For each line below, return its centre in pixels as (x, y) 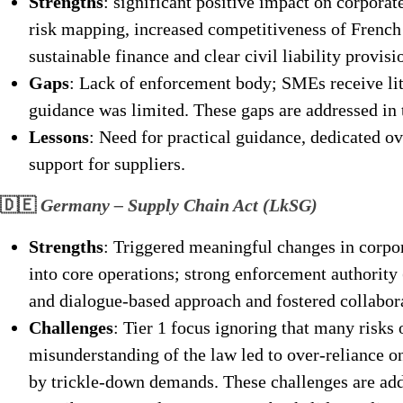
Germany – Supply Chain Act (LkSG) (179, 205)
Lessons (59, 137)
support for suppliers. (107, 164)
